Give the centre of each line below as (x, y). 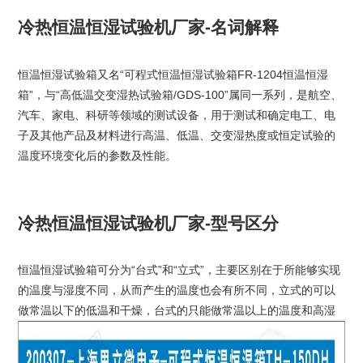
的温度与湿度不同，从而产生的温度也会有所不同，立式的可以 (176, 290)
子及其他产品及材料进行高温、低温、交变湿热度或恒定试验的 (176, 135)
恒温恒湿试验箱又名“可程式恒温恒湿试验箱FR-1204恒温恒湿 (173, 74)
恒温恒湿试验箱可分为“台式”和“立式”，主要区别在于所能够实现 (179, 270)
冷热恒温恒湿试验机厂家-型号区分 (148, 223)
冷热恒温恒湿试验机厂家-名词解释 (148, 28)
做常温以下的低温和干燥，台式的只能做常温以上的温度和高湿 (176, 311)
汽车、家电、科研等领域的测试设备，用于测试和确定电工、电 (176, 115)
